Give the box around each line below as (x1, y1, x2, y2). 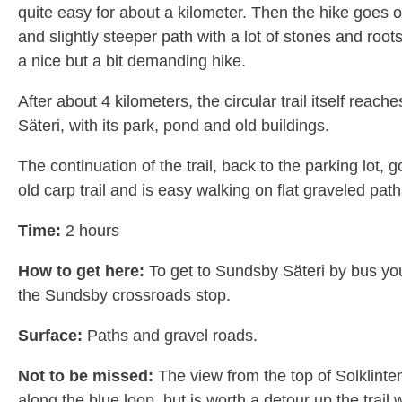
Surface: (18, 327, 83, 345)
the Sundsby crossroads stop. (18, 286, 231, 304)
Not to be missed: (18, 367, 153, 385)
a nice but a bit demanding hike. (18, 52, 246, 70)
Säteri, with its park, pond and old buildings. (18, 117, 329, 135)
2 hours (61, 222, 119, 240)
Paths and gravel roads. (83, 327, 258, 345)
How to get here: (18, 262, 144, 280)
